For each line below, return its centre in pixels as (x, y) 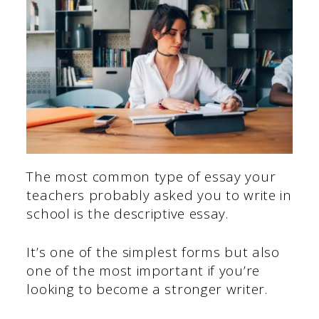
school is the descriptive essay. (127, 213)
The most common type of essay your (151, 176)
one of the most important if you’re (143, 271)
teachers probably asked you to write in (159, 195)
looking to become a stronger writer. (149, 289)
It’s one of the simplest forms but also (153, 252)
